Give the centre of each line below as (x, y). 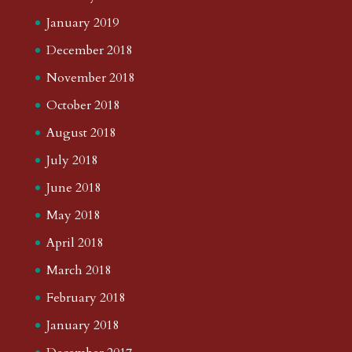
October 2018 (82, 105)
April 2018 (74, 242)
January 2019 (82, 22)
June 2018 (73, 187)
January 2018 (82, 325)
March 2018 (78, 270)
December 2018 (89, 50)
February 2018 (85, 297)
